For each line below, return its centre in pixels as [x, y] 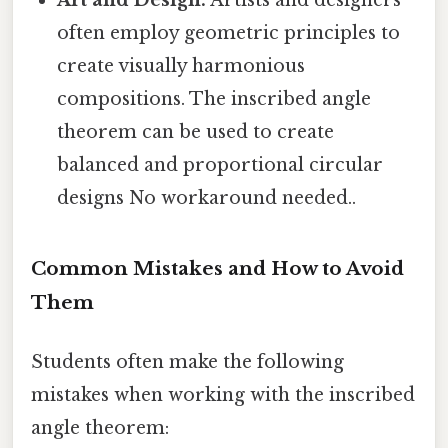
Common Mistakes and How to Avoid [217, 268]
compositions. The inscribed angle [214, 98]
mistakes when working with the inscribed [223, 394]
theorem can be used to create [196, 131]
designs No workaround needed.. [207, 197]
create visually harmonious [181, 65]
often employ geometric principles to [229, 32]
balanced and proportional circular [220, 164]
